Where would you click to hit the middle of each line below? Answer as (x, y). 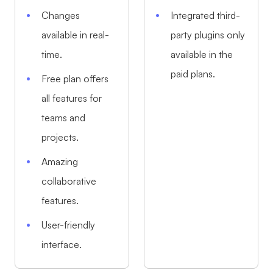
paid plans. (193, 73)
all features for (72, 98)
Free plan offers (75, 78)
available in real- (76, 34)
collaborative (69, 181)
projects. (60, 137)
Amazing (60, 161)
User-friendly (69, 225)
